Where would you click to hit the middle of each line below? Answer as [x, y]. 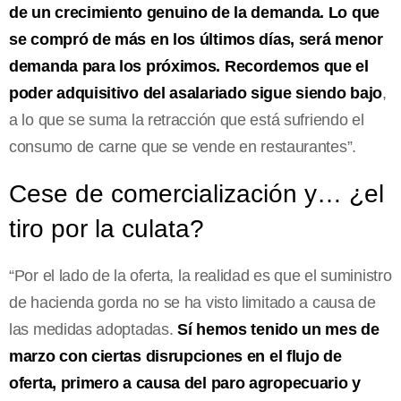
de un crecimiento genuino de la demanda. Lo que [194, 12]
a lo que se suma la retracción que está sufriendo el [187, 119]
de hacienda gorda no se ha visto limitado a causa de [192, 302]
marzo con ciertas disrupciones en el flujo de [175, 356]
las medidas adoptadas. [94, 329]
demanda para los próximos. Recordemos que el [189, 66]
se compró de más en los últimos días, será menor [196, 39]
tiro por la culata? [107, 228]
